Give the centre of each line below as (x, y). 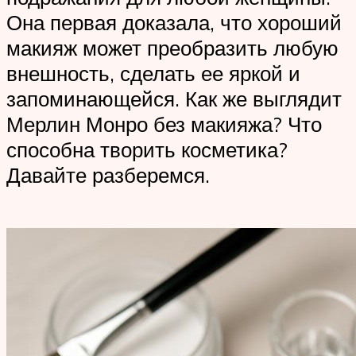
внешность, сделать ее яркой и (153, 74)
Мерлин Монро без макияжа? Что (164, 124)
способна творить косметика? (147, 150)
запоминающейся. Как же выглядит (174, 99)
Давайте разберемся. (108, 175)
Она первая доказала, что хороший (174, 23)
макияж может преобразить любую (172, 48)
